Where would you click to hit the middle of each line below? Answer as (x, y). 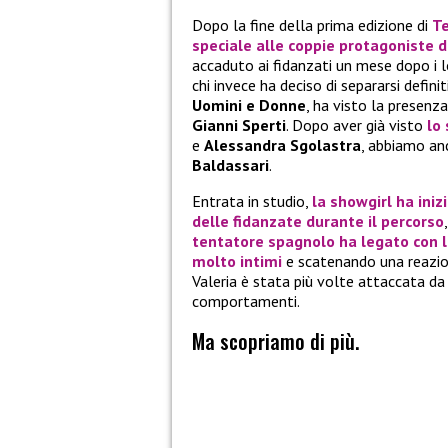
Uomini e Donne (249, 105)
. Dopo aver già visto (356, 125)
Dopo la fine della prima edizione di (312, 25)
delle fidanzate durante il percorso (318, 221)
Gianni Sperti (239, 125)
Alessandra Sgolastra (282, 145)
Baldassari (230, 165)
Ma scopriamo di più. (275, 341)
